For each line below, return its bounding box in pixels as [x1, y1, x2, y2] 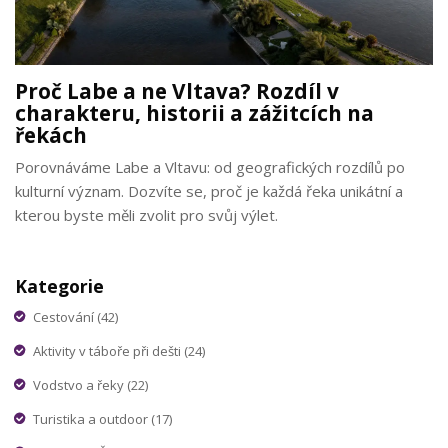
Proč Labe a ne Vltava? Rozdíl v [15, 77, 339, 106]
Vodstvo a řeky [33, 375, 127, 394]
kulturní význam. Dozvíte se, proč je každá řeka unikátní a [15, 181, 403, 202]
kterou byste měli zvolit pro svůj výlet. [15, 205, 278, 226]
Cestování [33, 307, 97, 326]
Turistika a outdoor [33, 409, 151, 428]
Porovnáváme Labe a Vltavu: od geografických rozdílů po [15, 157, 405, 178]
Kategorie [15, 274, 104, 299]
